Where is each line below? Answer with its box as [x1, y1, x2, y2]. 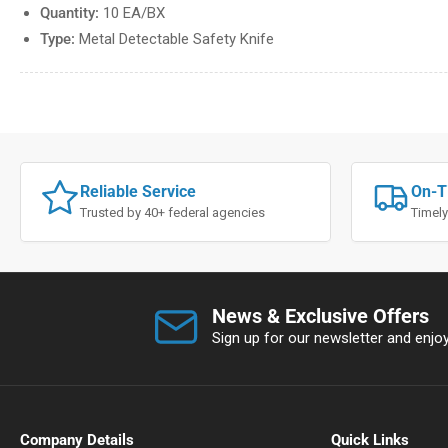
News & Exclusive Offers [211, 303, 429, 328]
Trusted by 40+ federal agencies [80, 204, 265, 220]
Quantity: [40, 3, 99, 22]
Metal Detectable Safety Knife [75, 30, 274, 49]
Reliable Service [80, 181, 196, 201]
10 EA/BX [99, 3, 165, 22]
